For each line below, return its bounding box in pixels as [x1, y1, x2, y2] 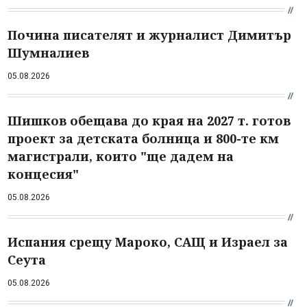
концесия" [8, 165, 79, 182]
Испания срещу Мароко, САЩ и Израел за [8, 233, 288, 250]
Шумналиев [8, 44, 89, 61]
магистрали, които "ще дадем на [8, 147, 234, 164]
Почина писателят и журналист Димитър [8, 26, 291, 43]
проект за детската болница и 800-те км [8, 130, 279, 147]
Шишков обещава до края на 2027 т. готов [8, 112, 291, 129]
